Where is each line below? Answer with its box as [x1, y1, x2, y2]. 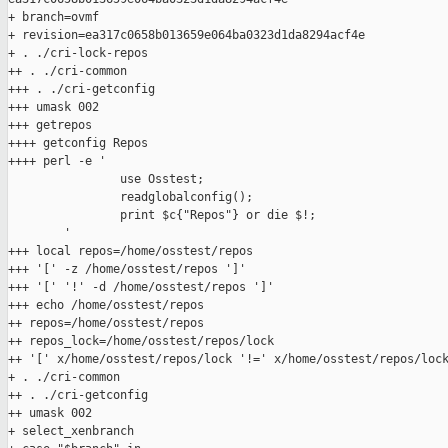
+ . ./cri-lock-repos [8, 46, 148, 61]
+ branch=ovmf [8, 10, 99, 25]
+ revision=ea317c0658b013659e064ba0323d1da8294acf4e [8, 28, 365, 43]
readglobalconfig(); [8, 190, 253, 205]
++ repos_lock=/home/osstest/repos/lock [8, 334, 274, 349]
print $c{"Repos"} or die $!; [8, 208, 316, 223]
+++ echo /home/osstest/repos [8, 298, 204, 313]
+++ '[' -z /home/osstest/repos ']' [8, 262, 246, 277]
